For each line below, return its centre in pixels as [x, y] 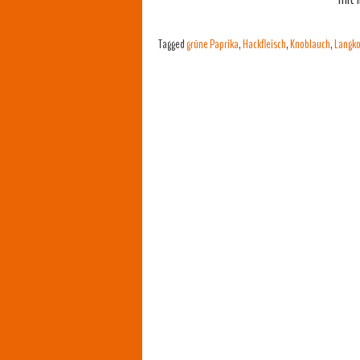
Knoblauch [310, 44]
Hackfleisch [264, 44]
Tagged [172, 44]
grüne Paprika [213, 44]
